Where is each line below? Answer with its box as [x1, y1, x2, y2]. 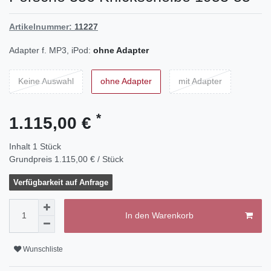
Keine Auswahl [18, 76, 74, 87]
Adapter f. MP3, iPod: [9, 45, 91, 55]
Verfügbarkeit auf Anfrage [13, 177, 108, 187]
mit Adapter [178, 76, 222, 87]
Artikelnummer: [9, 21, 74, 31]
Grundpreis [9, 154, 54, 164]
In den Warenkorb [125, 211, 194, 221]
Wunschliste [23, 245, 63, 254]
